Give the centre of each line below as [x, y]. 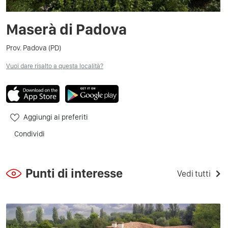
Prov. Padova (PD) [34, 48]
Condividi [30, 134]
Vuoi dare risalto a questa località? [55, 66]
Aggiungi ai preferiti [56, 117]
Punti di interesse [74, 173]
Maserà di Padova [66, 29]
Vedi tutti [194, 173]
